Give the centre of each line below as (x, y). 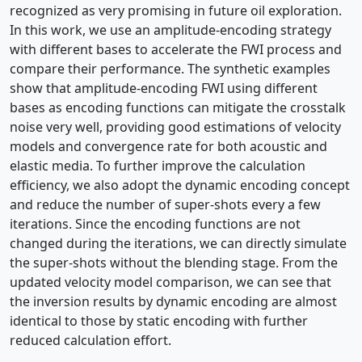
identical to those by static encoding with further (159, 321)
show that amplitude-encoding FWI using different (164, 88)
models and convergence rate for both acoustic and (168, 146)
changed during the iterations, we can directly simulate (178, 243)
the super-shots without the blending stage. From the (174, 263)
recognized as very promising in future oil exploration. (176, 11)
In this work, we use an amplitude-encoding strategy (170, 30)
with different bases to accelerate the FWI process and (176, 49)
